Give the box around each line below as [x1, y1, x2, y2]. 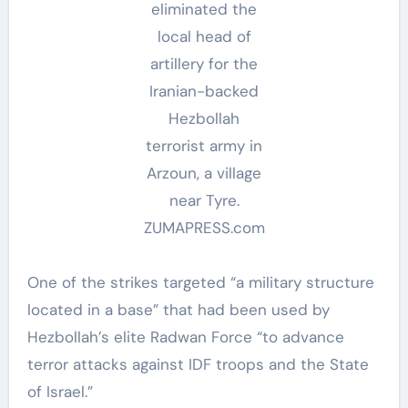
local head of [157, 25, 251, 46]
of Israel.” [26, 381, 93, 402]
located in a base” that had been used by [26, 299, 330, 320]
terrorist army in [146, 135, 262, 156]
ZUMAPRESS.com [143, 217, 265, 238]
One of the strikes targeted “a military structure [26, 271, 374, 292]
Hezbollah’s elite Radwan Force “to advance [26, 326, 344, 347]
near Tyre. [168, 189, 240, 210]
